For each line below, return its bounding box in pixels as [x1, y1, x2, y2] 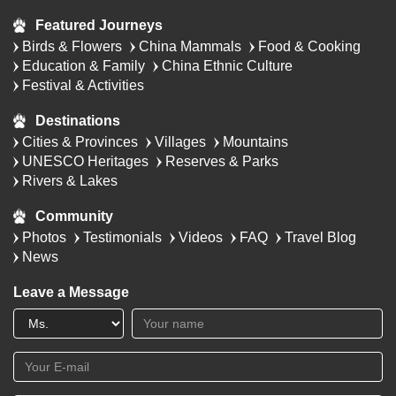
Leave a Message [13, 285, 129, 300]
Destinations [35, 113, 120, 128]
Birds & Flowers [22, 39, 122, 54]
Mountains [223, 134, 288, 149]
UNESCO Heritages [22, 154, 148, 169]
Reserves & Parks [165, 154, 278, 169]
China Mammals [139, 39, 241, 54]
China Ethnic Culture [162, 58, 293, 73]
